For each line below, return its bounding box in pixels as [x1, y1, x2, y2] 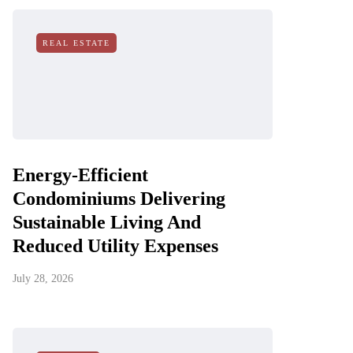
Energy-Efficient [13, 165, 148, 185]
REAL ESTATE [43, 39, 110, 47]
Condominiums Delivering [13, 188, 225, 209]
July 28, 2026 [13, 273, 73, 284]
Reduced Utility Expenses [13, 236, 218, 256]
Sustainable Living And [13, 212, 201, 232]
